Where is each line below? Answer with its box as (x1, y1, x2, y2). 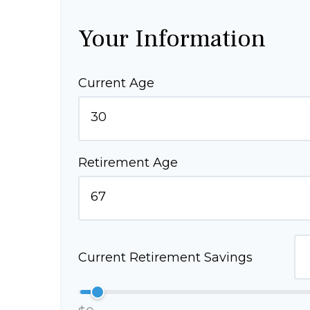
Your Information (78, 23, 266, 55)
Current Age (78, 75, 154, 91)
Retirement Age (78, 155, 178, 170)
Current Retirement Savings (78, 249, 253, 265)
